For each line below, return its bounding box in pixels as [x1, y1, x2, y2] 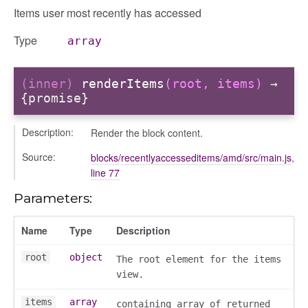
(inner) [21, 76, 81, 91]
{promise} [21, 91, 89, 106]
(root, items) [164, 76, 263, 91]
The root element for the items [116, 253, 281, 265]
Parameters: [14, 189, 92, 206]
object [69, 251, 102, 263]
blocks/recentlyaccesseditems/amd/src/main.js [91, 150, 291, 164]
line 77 [91, 165, 120, 179]
